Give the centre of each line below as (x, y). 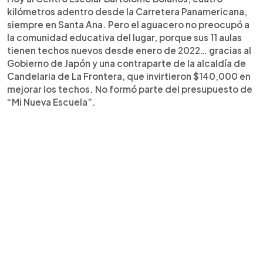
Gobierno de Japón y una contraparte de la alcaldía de (127, 63)
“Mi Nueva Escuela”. (51, 102)
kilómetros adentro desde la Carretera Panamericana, (127, 11)
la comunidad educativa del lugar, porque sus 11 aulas (124, 37)
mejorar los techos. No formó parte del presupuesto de (130, 89)
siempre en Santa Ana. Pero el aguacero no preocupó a (128, 24)
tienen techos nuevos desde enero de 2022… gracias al (129, 50)
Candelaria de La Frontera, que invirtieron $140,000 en (129, 76)
